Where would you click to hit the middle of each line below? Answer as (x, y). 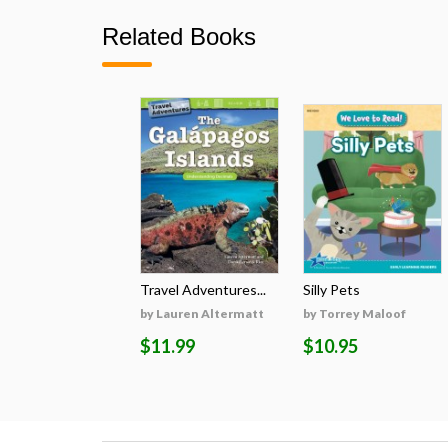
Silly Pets (331, 290)
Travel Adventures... (203, 290)
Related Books (179, 36)
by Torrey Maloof (354, 314)
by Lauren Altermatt (202, 314)
